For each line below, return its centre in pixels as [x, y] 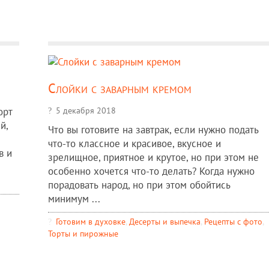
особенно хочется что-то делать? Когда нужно [151, 171]
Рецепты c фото [233, 222]
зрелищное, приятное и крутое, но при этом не [153, 158]
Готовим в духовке [90, 222]
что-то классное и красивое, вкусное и [134, 144]
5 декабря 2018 [86, 110]
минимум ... [74, 199]
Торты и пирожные [83, 234]
